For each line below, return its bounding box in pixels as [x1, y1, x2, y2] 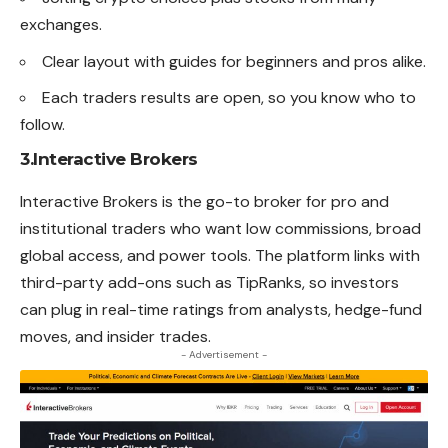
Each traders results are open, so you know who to [42, 87, 416, 109]
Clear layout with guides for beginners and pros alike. [42, 50, 426, 72]
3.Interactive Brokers [20, 148, 198, 169]
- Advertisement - [181, 347, 267, 361]
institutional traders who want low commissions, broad [20, 217, 421, 239]
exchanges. [20, 14, 102, 36]
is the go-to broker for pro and [162, 190, 389, 212]
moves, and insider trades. [20, 325, 211, 347]
